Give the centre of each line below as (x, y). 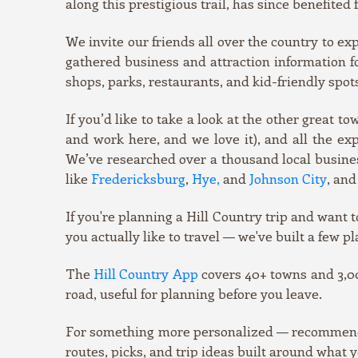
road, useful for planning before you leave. (194, 294)
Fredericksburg (138, 179)
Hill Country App (146, 274)
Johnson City (288, 179)
